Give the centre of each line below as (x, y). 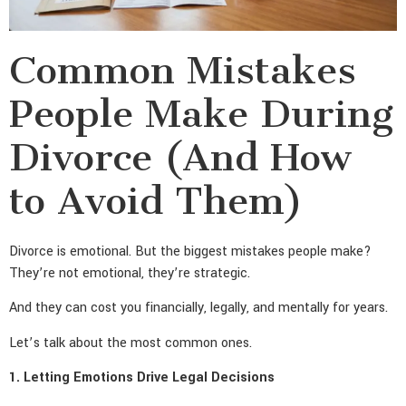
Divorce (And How (180, 157)
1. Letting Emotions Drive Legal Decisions (142, 378)
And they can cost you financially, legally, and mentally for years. (198, 308)
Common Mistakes (183, 70)
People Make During (201, 113)
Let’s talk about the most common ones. (130, 343)
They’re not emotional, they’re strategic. (130, 273)
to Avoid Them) (156, 200)
